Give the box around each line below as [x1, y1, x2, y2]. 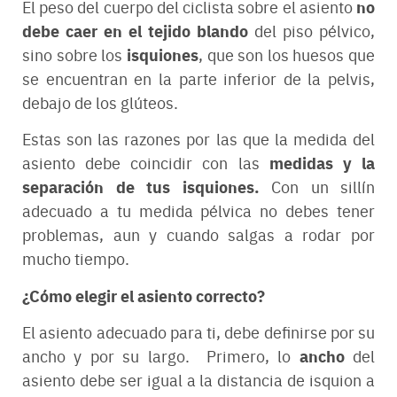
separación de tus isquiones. [22, 175, 271, 198]
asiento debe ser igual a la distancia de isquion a [22, 369, 375, 392]
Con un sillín [271, 175, 375, 198]
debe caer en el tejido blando [22, 18, 248, 42]
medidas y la [269, 151, 376, 175]
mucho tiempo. [22, 247, 129, 270]
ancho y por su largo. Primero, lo [22, 345, 300, 368]
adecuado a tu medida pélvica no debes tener [22, 199, 375, 222]
